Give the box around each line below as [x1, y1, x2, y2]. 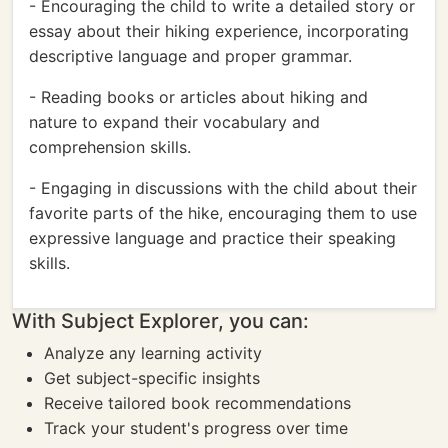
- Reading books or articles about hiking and [29, 87, 368, 107]
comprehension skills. [29, 137, 191, 157]
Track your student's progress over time [44, 418, 348, 438]
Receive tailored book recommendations [44, 393, 351, 413]
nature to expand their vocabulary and [29, 112, 320, 132]
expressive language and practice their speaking [29, 228, 396, 248]
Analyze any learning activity [44, 343, 262, 363]
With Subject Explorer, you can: [12, 309, 309, 333]
